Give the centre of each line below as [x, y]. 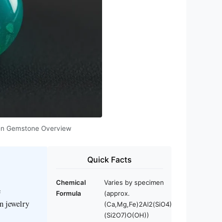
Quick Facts [110, 159]
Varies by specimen [134, 182]
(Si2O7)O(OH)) [127, 215]
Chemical [71, 182]
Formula [69, 193]
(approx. [117, 193]
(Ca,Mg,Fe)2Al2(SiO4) [138, 204]
